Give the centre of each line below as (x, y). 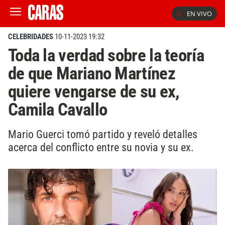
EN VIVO (199, 14)
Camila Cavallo (58, 109)
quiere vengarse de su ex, (94, 91)
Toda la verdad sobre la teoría (106, 55)
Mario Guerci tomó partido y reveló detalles (103, 134)
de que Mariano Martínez (92, 73)
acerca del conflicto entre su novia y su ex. (101, 147)
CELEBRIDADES (31, 37)
